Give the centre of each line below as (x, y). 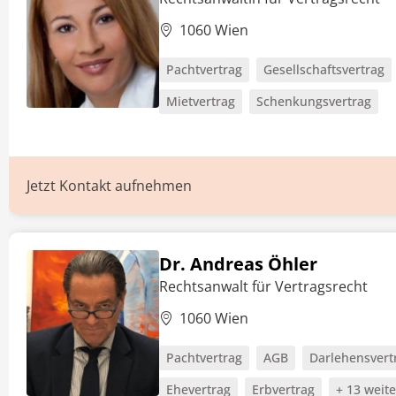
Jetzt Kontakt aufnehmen (109, 186)
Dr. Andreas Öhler (238, 264)
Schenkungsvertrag (314, 101)
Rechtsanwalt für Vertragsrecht (263, 286)
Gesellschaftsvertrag (324, 69)
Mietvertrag (201, 101)
